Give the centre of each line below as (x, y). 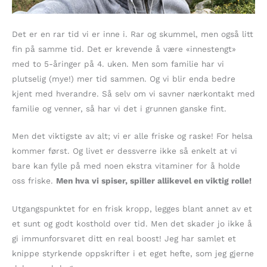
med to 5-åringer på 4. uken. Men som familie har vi (118, 63)
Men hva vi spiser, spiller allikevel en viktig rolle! (154, 181)
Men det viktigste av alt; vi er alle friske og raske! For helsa (132, 136)
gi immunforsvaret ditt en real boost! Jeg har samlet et (124, 239)
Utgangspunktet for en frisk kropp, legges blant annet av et (132, 209)
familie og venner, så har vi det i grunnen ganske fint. (119, 108)
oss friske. (34, 181)
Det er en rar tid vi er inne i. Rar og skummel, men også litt (133, 34)
